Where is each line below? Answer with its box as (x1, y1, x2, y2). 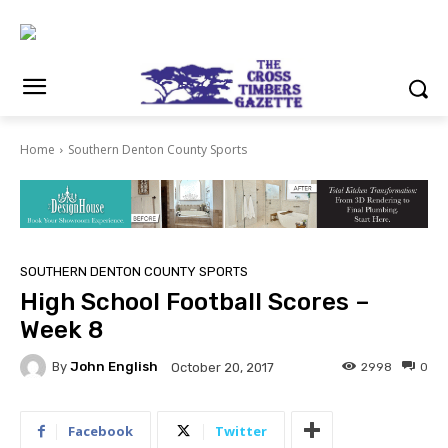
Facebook (68, 421, 133, 440)
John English (70, 359, 158, 375)
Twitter (215, 421, 267, 440)
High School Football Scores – (20, 287, 370, 316)
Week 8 (20, 315, 103, 344)
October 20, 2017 (171, 359, 274, 375)
